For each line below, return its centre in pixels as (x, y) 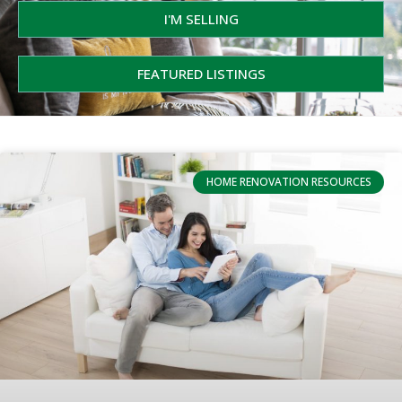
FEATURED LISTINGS (201, 73)
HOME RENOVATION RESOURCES (288, 182)
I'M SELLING (201, 18)
